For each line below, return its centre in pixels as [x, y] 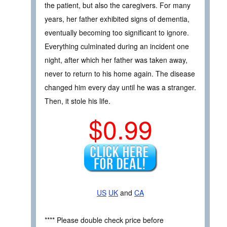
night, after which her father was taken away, [116, 60]
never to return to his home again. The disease [120, 74]
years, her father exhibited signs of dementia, [117, 19]
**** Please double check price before [104, 220]
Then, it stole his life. [78, 101]
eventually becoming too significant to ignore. [117, 33]
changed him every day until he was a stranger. [120, 87]
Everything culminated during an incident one [117, 46]
